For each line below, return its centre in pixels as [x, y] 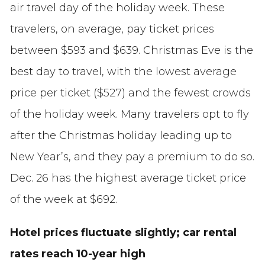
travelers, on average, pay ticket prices [112, 29]
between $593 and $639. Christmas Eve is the [131, 51]
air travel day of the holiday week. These [117, 8]
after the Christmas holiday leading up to [121, 136]
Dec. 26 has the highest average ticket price [128, 178]
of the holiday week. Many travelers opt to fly [129, 114]
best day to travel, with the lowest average [123, 72]
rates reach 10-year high [77, 254]
